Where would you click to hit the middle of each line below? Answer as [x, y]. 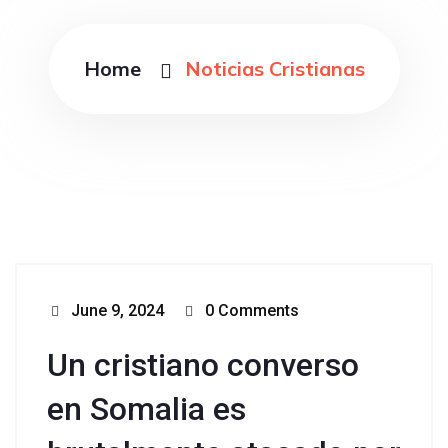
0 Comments [250, 311]
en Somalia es [146, 409]
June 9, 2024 [115, 311]
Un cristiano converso [203, 365]
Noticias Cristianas [274, 69]
